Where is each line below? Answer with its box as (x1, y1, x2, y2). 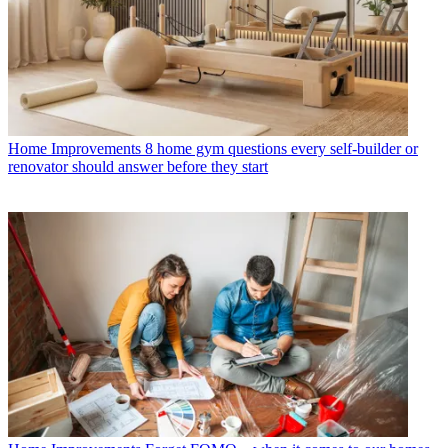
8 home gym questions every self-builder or (145, 139, 418, 157)
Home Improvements (8, 139, 141, 157)
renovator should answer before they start (8, 157, 268, 175)
